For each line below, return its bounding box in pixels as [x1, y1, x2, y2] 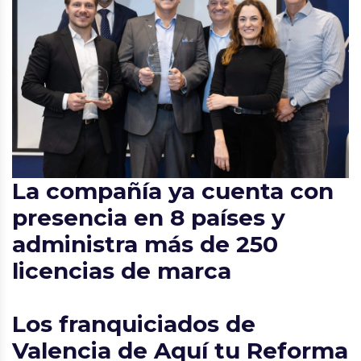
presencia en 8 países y [12, 203, 285, 231]
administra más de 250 [12, 230, 278, 258]
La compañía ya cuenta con [12, 176, 334, 205]
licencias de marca [12, 256, 231, 284]
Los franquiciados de [12, 309, 255, 338]
